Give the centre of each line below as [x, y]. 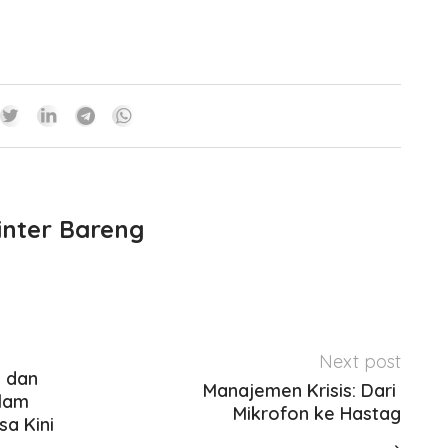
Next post [359, 361]
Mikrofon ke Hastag [316, 413]
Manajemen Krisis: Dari [301, 390]
